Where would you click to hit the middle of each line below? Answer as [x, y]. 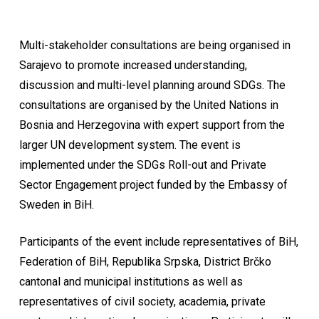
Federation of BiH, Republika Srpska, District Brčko [145, 262]
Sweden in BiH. [56, 205]
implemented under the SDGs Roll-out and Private [142, 165]
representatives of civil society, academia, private [142, 302]
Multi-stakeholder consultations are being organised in [155, 45]
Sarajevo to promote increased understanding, [133, 65]
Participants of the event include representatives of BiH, [158, 242]
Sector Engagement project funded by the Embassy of [153, 185]
